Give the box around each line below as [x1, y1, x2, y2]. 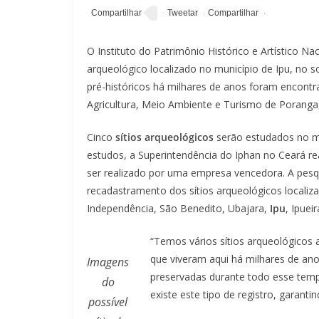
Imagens [87, 253, 129, 270]
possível [88, 293, 127, 310]
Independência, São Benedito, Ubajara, [87, 201, 270, 215]
